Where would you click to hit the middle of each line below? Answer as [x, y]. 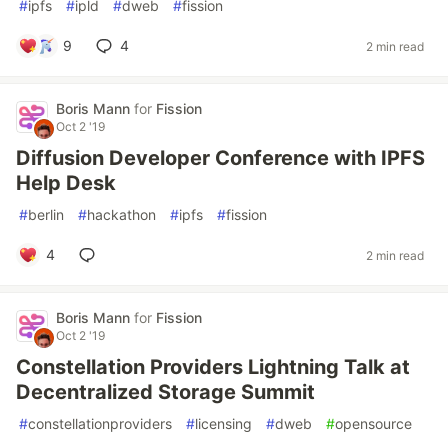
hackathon [121, 214]
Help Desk [66, 183]
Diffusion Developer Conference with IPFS [220, 158]
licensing [223, 423]
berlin [46, 214]
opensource [373, 423]
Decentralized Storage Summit [165, 392]
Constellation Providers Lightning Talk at [213, 367]
